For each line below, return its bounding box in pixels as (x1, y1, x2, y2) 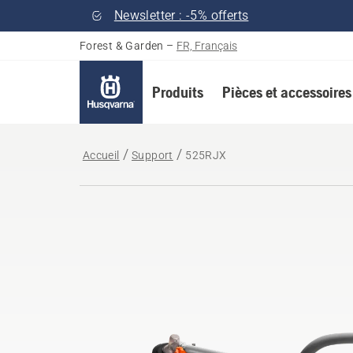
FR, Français (176, 39, 238, 52)
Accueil (82, 149, 120, 162)
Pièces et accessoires (221, 83, 351, 101)
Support (132, 149, 173, 162)
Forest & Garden (79, 39, 164, 52)
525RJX (185, 149, 227, 162)
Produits (151, 83, 203, 101)
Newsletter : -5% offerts (113, 8, 249, 23)
